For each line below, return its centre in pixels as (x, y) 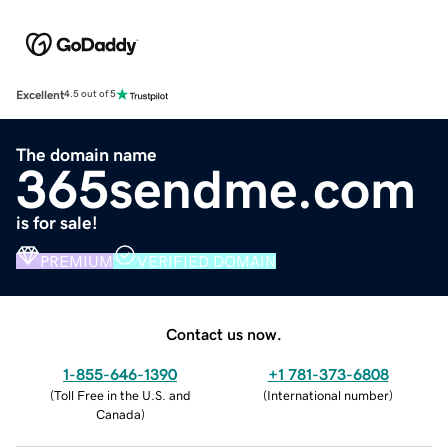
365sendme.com (216, 188)
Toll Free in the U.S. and (122, 395)
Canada (118, 414)
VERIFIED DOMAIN (206, 260)
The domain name (86, 154)
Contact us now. (224, 333)
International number (328, 395)
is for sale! (57, 222)
